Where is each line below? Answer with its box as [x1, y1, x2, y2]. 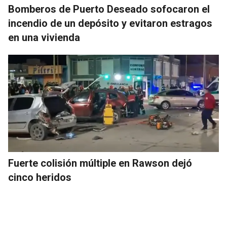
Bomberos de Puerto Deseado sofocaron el [8, 3, 210, 16]
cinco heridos [8, 171, 71, 184]
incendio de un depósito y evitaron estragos [8, 17, 212, 30]
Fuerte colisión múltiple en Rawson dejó [8, 157, 192, 170]
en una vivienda [8, 31, 80, 44]
